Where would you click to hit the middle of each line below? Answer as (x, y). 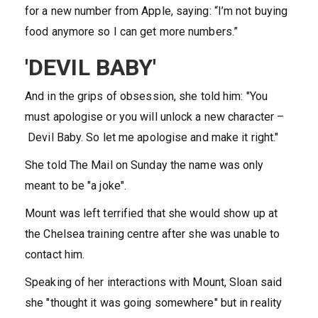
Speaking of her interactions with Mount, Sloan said (154, 283)
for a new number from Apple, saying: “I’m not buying (157, 11)
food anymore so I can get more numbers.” (132, 32)
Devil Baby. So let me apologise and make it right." (152, 138)
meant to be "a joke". (76, 186)
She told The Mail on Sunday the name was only (144, 165)
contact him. (55, 255)
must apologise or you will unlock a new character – (155, 117)
